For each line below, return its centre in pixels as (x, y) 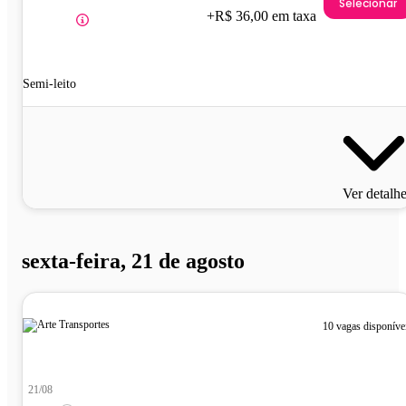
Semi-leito (49, 83)
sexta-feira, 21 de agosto (133, 261)
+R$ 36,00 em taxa (261, 15)
